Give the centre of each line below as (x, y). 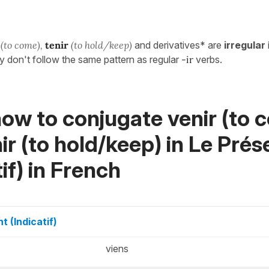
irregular (245, 45)
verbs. (208, 59)
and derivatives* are (178, 45)
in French (72, 170)
